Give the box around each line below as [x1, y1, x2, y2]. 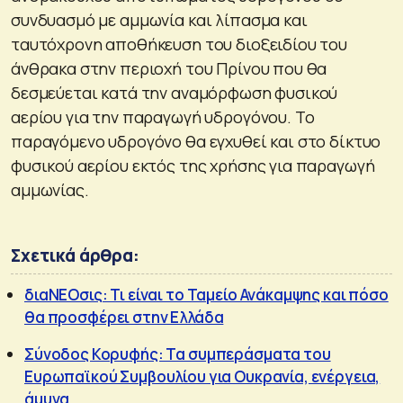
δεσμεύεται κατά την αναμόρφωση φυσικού [11, 82, 338, 104]
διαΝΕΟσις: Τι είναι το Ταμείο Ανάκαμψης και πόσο [24, 284, 389, 306]
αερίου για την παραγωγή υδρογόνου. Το [11, 106, 315, 129]
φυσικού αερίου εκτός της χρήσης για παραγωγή [11, 155, 375, 177]
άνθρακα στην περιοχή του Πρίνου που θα [11, 58, 327, 80]
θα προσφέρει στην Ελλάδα [24, 307, 224, 328]
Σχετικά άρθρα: [11, 244, 139, 268]
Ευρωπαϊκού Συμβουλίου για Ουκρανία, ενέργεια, [24, 366, 381, 388]
